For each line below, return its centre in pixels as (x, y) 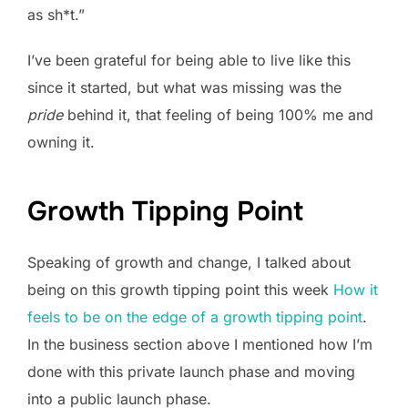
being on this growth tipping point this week (180, 289)
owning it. (61, 142)
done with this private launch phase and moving (191, 371)
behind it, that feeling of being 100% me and (218, 114)
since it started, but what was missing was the (184, 87)
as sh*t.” (56, 14)
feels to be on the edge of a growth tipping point (195, 316)
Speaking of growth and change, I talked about (189, 262)
